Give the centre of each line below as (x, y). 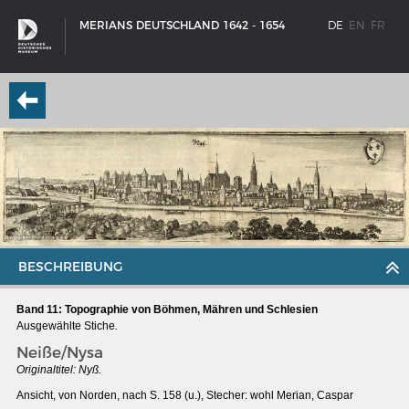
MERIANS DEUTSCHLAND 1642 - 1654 (182, 25)
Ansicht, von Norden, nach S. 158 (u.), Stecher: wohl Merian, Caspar (185, 396)
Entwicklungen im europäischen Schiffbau (150, 385)
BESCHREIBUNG (70, 267)
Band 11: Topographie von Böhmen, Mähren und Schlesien (167, 310)
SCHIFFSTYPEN (76, 355)
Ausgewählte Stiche (66, 326)
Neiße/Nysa (60, 353)
